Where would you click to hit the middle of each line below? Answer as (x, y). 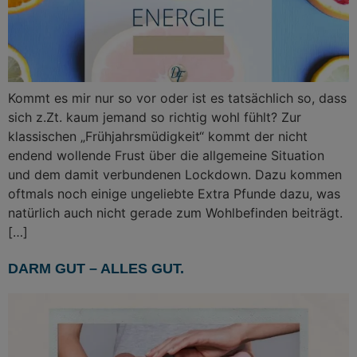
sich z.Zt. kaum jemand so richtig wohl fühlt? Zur (155, 117)
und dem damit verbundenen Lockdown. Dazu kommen (175, 174)
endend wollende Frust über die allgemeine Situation (166, 155)
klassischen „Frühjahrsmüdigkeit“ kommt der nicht (158, 136)
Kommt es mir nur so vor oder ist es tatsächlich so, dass (177, 98)
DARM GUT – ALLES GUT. (96, 269)
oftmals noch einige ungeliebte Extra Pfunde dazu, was (174, 193)
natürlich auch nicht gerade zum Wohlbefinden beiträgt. (175, 212)
